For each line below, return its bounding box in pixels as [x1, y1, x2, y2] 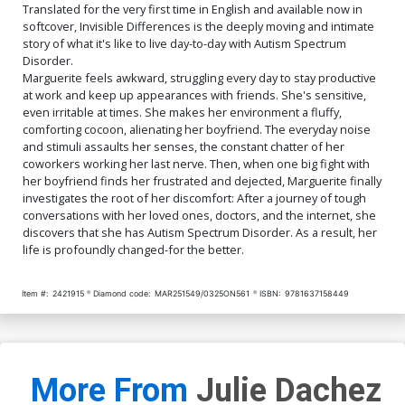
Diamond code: [93, 287, 151, 298]
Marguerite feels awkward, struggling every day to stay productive [23, 69, 376, 86]
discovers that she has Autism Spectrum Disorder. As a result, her [23, 223, 377, 240]
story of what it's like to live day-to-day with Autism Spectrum [23, 34, 346, 52]
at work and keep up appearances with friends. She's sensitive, [23, 86, 366, 103]
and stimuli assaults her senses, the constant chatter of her [23, 137, 344, 155]
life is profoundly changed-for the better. [23, 240, 244, 258]
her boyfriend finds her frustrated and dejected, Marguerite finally [23, 172, 381, 189]
